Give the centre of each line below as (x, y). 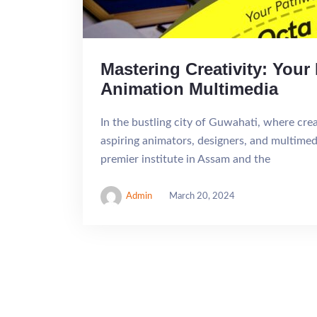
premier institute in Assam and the (185, 159)
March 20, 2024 (202, 197)
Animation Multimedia (189, 89)
